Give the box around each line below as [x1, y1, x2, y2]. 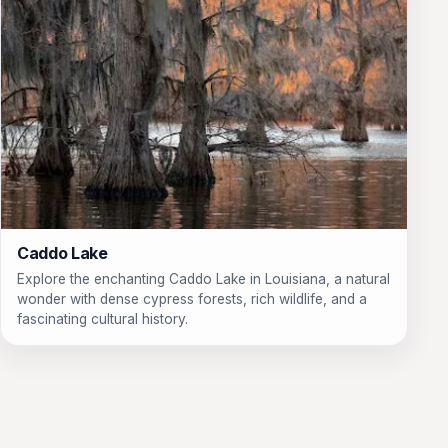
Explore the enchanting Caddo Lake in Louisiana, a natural [17, 270, 390, 287]
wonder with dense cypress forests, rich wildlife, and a [17, 290, 367, 307]
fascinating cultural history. [17, 310, 188, 327]
